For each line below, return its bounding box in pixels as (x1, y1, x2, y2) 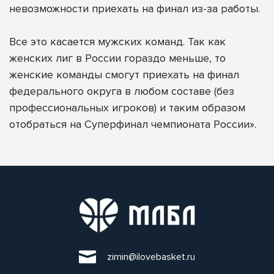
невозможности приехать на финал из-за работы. (9, 1, 260, 15)
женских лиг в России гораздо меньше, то (9, 51, 226, 65)
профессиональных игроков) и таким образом (9, 100, 245, 114)
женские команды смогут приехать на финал (9, 67, 239, 81)
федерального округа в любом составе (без (9, 84, 234, 98)
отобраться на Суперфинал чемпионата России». (9, 117, 256, 131)
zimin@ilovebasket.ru (107, 250, 195, 263)
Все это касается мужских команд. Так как (9, 34, 226, 48)
